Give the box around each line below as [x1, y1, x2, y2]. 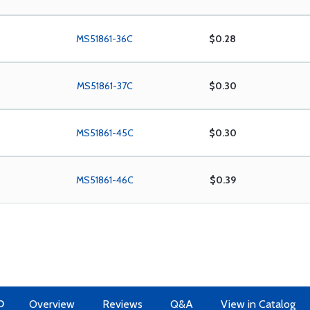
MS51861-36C [76, 33, 134, 45]
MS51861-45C [75, 127, 134, 139]
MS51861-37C [76, 80, 133, 92]
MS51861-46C [75, 174, 134, 186]
